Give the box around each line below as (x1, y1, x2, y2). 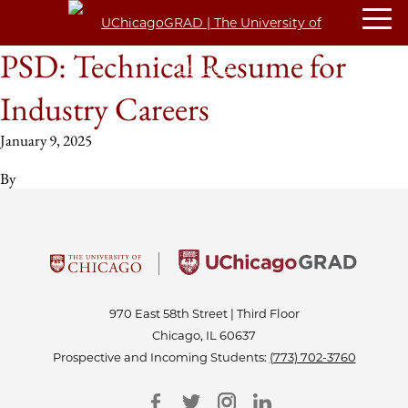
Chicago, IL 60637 (152, 328, 256, 342)
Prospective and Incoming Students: (52, 350, 270, 364)
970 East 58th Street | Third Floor (108, 306, 300, 321)
